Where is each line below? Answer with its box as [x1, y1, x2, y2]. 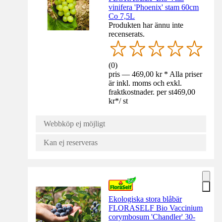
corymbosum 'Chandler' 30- [109, 212, 196, 221]
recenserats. [109, 30, 145, 39]
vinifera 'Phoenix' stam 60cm [109, 3, 199, 12]
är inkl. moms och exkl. [109, 78, 182, 87]
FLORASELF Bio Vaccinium [109, 203, 203, 212]
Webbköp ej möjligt [44, 119, 105, 128]
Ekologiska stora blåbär [109, 194, 182, 203]
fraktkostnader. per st [109, 87, 174, 96]
